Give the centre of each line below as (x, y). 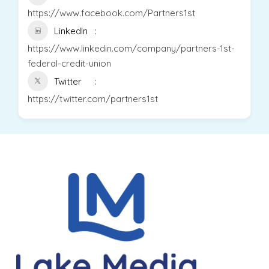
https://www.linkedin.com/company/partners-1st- (131, 48)
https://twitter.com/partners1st (93, 99)
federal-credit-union (69, 63)
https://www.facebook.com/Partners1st (111, 13)
